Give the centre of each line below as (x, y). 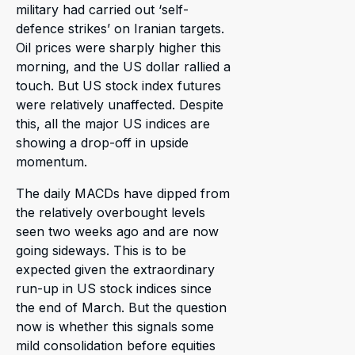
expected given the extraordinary (115, 269)
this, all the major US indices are (113, 124)
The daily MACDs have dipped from (123, 193)
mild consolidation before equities (116, 345)
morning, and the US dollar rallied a (123, 67)
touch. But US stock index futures (118, 86)
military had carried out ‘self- (102, 10)
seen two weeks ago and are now (117, 231)
